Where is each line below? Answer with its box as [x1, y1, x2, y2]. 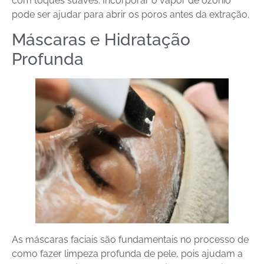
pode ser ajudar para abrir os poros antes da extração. [12, 8, 249, 20]
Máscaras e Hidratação [12, 30, 190, 50]
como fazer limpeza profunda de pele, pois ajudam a [12, 248, 243, 260]
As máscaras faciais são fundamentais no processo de [12, 234, 249, 246]
